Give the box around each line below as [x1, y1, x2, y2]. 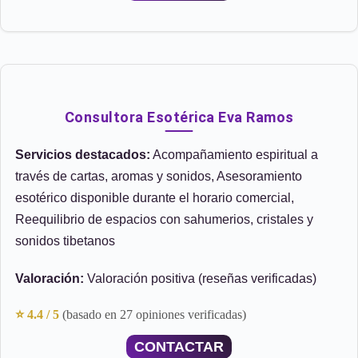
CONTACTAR [134, 339, 224, 355]
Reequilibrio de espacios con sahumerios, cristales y [15, 213, 313, 226]
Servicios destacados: [15, 148, 150, 161]
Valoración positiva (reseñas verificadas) [84, 272, 316, 285]
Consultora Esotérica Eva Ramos [64, 109, 294, 125]
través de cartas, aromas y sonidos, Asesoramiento [15, 169, 302, 183]
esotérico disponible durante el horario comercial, [15, 191, 294, 205]
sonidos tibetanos [15, 234, 115, 248]
